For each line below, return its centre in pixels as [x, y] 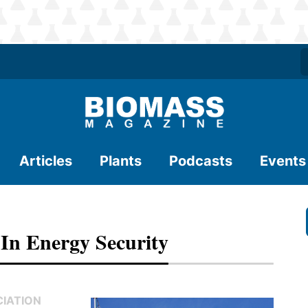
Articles [46, 161]
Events [283, 161]
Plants [121, 161]
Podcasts [201, 161]
